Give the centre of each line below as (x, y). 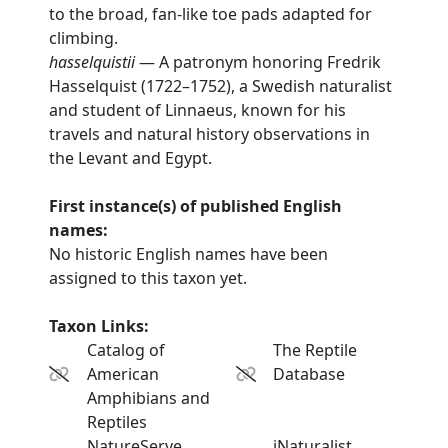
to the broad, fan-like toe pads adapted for (211, 14)
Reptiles (116, 422)
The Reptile (315, 350)
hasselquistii (92, 62)
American (122, 374)
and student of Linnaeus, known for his (198, 110)
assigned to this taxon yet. (148, 278)
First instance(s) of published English (196, 206)
